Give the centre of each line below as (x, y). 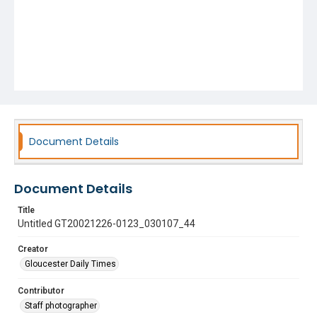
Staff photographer (61, 306)
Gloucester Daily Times (70, 264)
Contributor (41, 291)
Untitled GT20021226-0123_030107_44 (106, 224)
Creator (33, 249)
